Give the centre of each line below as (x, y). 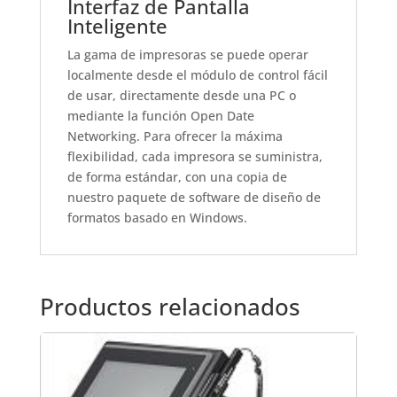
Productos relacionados (170, 307)
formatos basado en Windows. (157, 218)
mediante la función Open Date (160, 116)
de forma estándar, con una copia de (177, 177)
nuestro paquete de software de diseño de (194, 198)
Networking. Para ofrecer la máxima (175, 136)
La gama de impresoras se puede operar (187, 55)
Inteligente (117, 26)
